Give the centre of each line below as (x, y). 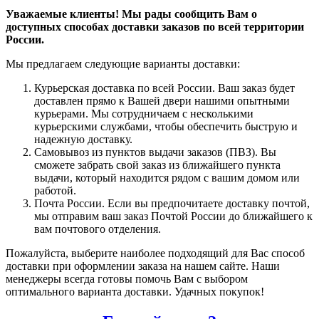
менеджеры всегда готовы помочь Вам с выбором (127, 279)
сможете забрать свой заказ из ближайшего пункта (157, 165)
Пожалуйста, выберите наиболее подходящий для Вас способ (155, 253)
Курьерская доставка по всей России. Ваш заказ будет (164, 88)
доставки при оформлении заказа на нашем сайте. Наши (143, 266)
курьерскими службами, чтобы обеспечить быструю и (166, 127)
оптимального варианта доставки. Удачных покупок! (135, 292)
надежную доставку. (83, 140)
